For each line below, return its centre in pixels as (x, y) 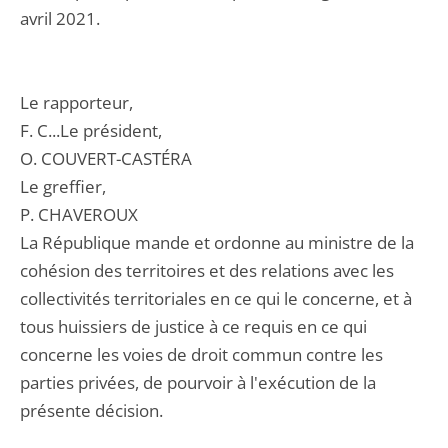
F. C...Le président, (91, 130)
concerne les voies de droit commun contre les (201, 354)
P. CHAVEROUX (79, 214)
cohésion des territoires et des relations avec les (207, 270)
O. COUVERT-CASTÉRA (106, 158)
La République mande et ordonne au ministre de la (217, 242)
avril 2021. (60, 18)
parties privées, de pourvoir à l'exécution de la (198, 382)
